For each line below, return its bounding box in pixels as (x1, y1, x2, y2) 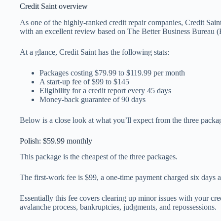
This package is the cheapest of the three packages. (20, 152, 178, 161)
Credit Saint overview (20, 1, 90, 10)
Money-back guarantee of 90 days (39, 95, 146, 104)
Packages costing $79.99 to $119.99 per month (39, 68, 185, 77)
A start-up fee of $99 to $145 (39, 77, 129, 86)
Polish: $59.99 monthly (20, 136, 92, 145)
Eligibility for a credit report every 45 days (39, 86, 171, 95)
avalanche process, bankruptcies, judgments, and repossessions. (20, 203, 217, 212)
